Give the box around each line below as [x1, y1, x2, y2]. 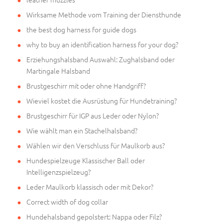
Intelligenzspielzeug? [26, 166, 91, 177]
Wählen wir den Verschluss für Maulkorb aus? [26, 140, 165, 150]
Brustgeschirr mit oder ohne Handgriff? [26, 80, 146, 91]
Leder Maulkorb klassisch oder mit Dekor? [26, 181, 153, 192]
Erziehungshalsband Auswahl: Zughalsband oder [26, 54, 175, 64]
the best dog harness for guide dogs [26, 24, 136, 34]
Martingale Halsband [26, 65, 90, 76]
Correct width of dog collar [26, 196, 108, 207]
